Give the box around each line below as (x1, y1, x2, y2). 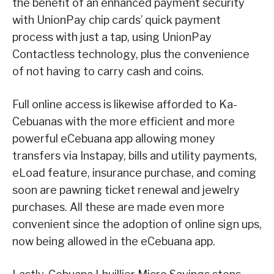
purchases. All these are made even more (12, 201, 224, 214)
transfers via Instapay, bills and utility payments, (12, 149, 257, 163)
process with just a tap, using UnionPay (12, 31, 212, 44)
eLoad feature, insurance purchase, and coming (12, 166, 256, 180)
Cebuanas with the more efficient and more (12, 115, 235, 128)
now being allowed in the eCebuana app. (12, 235, 215, 248)
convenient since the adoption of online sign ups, (12, 218, 262, 231)
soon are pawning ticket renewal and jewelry (12, 183, 240, 197)
